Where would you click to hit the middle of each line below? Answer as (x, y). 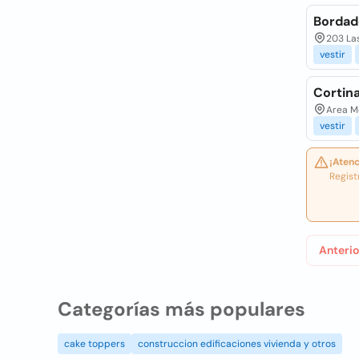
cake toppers (95, 344)
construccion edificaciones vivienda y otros (237, 344)
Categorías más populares (182, 309)
